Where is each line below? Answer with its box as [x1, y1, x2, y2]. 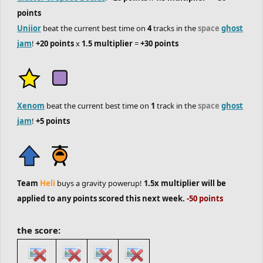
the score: [17, 224, 60, 236]
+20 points [36, 38, 74, 49]
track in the [155, 100, 198, 111]
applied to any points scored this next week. [17, 193, 187, 204]
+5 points [36, 116, 70, 126]
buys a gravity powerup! [55, 178, 144, 188]
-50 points [187, 193, 223, 204]
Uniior [17, 23, 41, 33]
